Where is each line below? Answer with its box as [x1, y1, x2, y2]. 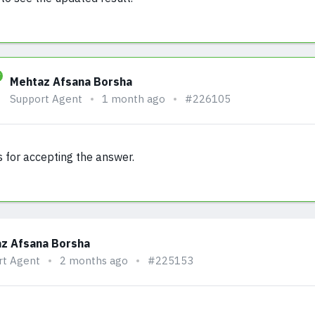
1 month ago [102, 92, 165, 105]
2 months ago [60, 254, 128, 267]
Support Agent [10, 92, 82, 105]
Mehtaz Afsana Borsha [10, 75, 132, 89]
